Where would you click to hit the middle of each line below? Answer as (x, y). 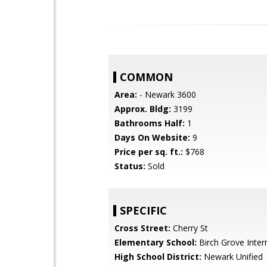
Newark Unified (232, 257)
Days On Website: (152, 137)
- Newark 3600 (167, 94)
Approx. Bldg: (143, 109)
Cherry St (189, 228)
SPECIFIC (143, 210)
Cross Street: (142, 228)
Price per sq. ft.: (149, 152)
